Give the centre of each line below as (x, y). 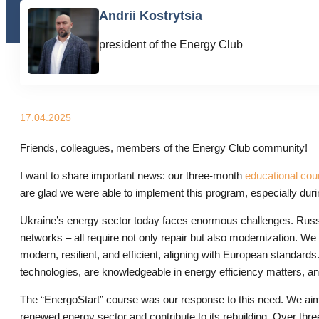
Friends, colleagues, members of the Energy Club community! (164, 148)
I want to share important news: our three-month (132, 176)
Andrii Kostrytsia (151, 16)
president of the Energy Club (171, 45)
